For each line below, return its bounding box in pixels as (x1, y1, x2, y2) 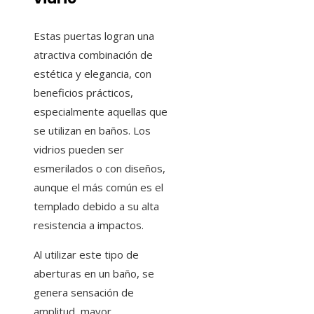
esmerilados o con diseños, (34, 161, 165, 175)
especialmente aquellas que (34, 104, 168, 118)
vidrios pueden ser (34, 142, 124, 156)
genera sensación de (34, 285, 134, 299)
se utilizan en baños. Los (34, 123, 151, 137)
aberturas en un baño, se (34, 266, 154, 280)
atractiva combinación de (34, 47, 153, 62)
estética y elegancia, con (34, 66, 151, 81)
